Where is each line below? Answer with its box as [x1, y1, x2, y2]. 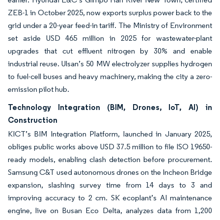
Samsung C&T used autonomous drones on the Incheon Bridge [8, 167, 212, 177]
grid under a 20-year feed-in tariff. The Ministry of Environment [8, 21, 212, 30]
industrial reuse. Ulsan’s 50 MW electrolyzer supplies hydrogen [8, 59, 212, 68]
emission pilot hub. [8, 84, 69, 94]
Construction [8, 115, 57, 125]
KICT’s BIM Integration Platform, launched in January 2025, [8, 129, 212, 138]
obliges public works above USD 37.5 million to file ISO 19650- [8, 142, 212, 151]
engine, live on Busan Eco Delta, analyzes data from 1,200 [8, 206, 212, 215]
